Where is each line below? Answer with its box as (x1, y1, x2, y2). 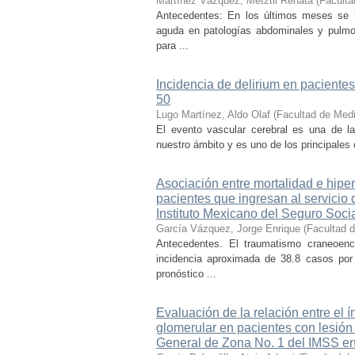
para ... (156, 40, 189, 52)
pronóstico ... (156, 268, 216, 280)
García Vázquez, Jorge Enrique (156, 223, 300, 235)
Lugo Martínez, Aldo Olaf (156, 109, 270, 120)
